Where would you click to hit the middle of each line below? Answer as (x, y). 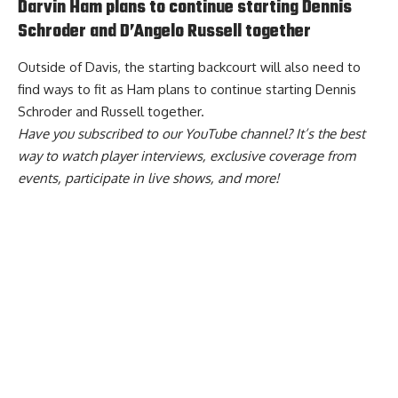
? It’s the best (326, 134)
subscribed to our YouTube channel (182, 134)
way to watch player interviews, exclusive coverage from (187, 156)
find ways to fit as (72, 90)
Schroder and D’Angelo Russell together (164, 32)
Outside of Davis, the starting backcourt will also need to (189, 68)
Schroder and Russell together (109, 112)
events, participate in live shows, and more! (148, 179)
